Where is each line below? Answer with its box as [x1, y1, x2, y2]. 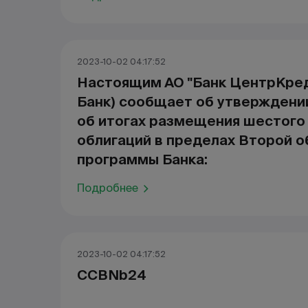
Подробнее [77, 181, 138, 195]
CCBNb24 [77, 266, 146, 284]
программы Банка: [77, 151, 208, 168]
